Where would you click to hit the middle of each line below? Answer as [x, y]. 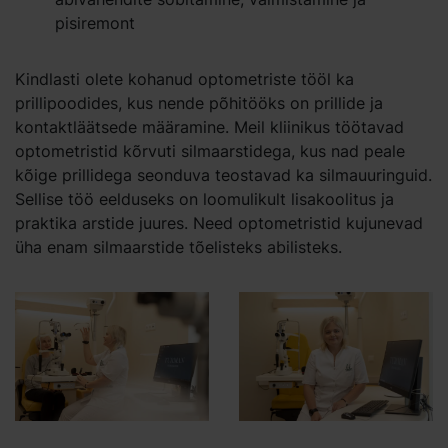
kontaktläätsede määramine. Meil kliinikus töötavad [209, 127]
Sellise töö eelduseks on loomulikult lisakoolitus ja [204, 199]
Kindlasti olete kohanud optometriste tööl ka [184, 79]
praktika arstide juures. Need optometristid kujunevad [219, 223]
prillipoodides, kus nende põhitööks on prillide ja [199, 103]
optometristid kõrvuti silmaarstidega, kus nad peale [210, 151]
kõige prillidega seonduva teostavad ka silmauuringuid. [223, 175]
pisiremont [95, 23]
